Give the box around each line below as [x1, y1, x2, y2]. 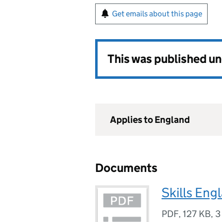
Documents [95, 161, 158, 175]
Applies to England [110, 114, 190, 125]
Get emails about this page [112, 9, 202, 18]
